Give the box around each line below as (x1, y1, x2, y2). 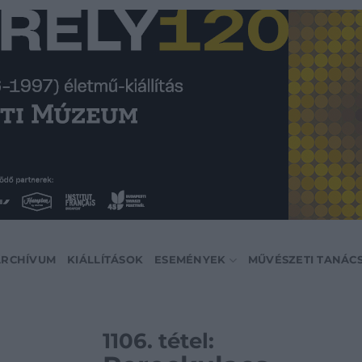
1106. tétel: (103, 328, 214, 353)
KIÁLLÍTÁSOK (67, 254, 144, 266)
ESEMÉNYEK (154, 254, 226, 266)
